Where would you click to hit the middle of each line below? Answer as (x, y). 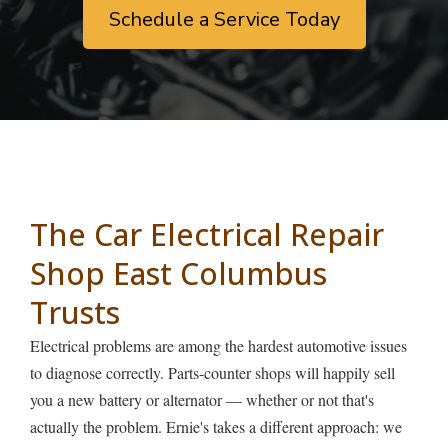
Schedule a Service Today (224, 20)
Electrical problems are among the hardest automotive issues (218, 346)
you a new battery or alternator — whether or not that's (202, 400)
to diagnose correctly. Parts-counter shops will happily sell (212, 373)
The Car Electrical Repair (207, 235)
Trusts (75, 313)
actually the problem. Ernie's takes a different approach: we (216, 427)
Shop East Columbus (178, 274)
